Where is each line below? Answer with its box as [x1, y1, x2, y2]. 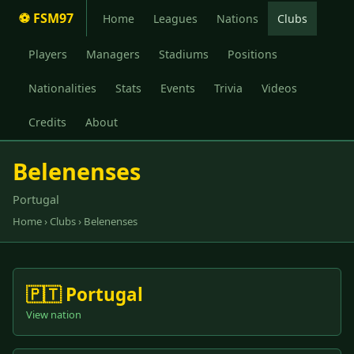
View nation [26, 307, 81, 322]
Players [28, 46, 67, 62]
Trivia [214, 80, 243, 96]
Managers [86, 46, 140, 62]
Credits [28, 115, 66, 130]
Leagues [153, 10, 198, 26]
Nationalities [28, 80, 96, 96]
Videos [262, 80, 297, 96]
